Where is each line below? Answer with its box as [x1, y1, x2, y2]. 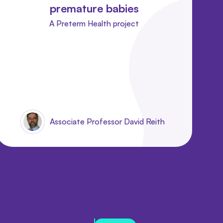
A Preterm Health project [49, 18, 139, 28]
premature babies [49, 1, 139, 15]
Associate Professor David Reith [50, 116, 165, 126]
